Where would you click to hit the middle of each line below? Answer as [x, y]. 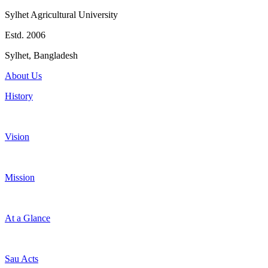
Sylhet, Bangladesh [41, 56]
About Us [23, 76]
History [19, 96]
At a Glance [28, 218]
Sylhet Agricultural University [61, 15]
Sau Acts [22, 259]
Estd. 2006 [25, 35]
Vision [17, 137]
